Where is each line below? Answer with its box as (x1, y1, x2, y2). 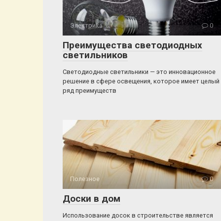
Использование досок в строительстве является (63, 212, 213, 219)
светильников (63, 49, 128, 61)
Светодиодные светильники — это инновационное (63, 68, 216, 75)
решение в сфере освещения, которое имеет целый (63, 77, 220, 85)
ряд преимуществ (63, 87, 116, 94)
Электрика (70, 22, 103, 29)
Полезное (70, 175, 100, 183)
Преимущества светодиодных (63, 39, 202, 51)
